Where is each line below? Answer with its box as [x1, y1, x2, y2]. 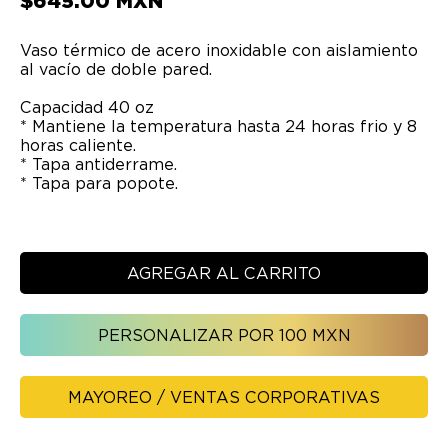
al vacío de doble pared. [20, 60, 212, 79]
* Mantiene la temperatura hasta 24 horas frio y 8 [20, 117, 417, 136]
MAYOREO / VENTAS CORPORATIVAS [68, 387, 380, 407]
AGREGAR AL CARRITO [127, 263, 321, 283]
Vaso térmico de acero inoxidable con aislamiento [20, 41, 418, 60]
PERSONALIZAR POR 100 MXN [97, 325, 351, 345]
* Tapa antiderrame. [20, 155, 177, 174]
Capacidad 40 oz [20, 98, 154, 117]
